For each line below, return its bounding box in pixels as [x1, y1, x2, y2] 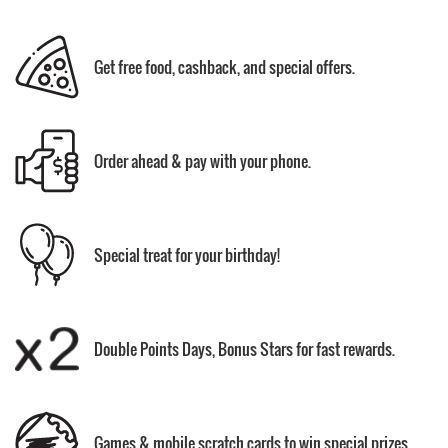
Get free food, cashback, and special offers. [94, 55, 355, 79]
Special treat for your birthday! [94, 243, 280, 267]
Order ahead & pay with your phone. [94, 149, 311, 173]
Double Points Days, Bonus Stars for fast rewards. [94, 337, 395, 361]
